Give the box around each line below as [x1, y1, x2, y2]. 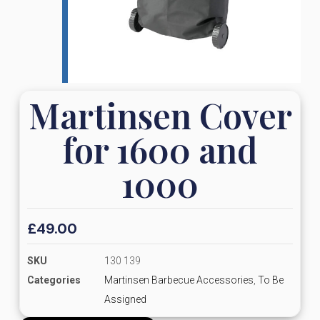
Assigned [104, 293, 146, 305]
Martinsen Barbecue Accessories [104, 274, 254, 286]
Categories [26, 274, 81, 286]
